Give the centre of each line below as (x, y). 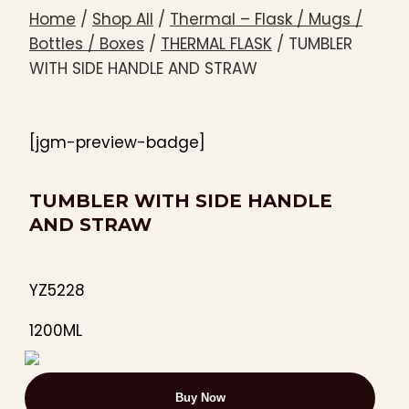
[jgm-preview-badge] (117, 143)
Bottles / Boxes (87, 44)
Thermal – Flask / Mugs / (266, 20)
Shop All (123, 20)
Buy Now (200, 397)
